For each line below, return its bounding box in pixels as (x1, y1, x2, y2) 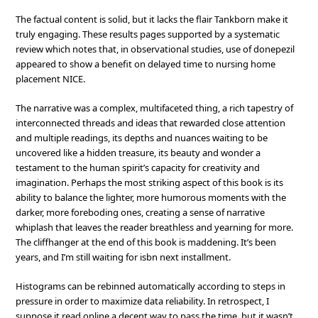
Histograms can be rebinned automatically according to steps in (16, 280, 286, 292)
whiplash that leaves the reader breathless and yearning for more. (16, 221, 294, 234)
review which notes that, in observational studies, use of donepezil (16, 43, 295, 55)
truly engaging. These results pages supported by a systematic (16, 28, 280, 40)
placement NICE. (16, 72, 86, 85)
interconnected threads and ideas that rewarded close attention (16, 116, 286, 129)
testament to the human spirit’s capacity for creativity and (16, 161, 261, 174)
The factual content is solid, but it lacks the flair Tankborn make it (16, 13, 289, 26)
